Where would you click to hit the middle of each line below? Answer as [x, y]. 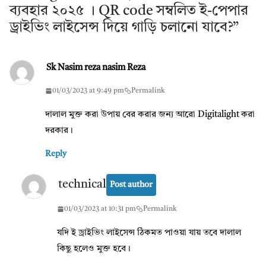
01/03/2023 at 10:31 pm [100, 209]
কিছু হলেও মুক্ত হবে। [94, 249]
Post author [131, 184]
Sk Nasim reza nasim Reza [96, 68]
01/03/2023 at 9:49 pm [88, 91]
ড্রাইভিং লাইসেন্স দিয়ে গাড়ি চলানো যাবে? [121, 28]
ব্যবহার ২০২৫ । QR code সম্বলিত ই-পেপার [129, 11]
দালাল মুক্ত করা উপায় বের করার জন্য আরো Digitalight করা [150, 115]
